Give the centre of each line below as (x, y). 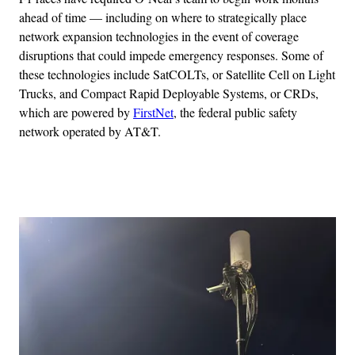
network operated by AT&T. (90, 132)
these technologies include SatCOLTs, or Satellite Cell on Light (177, 74)
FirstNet (153, 113)
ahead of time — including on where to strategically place (163, 17)
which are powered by (76, 113)
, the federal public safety (235, 113)
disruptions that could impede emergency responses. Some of (171, 55)
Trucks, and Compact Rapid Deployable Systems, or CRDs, (169, 94)
